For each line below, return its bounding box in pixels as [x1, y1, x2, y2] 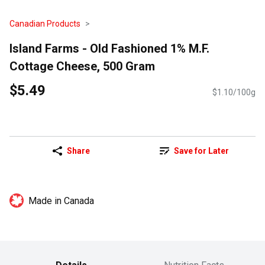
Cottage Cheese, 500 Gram [9, 59, 155, 73]
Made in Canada [28, 195, 94, 207]
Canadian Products [9, 19, 80, 28]
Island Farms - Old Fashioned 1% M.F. [9, 41, 209, 56]
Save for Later [173, 146, 229, 156]
